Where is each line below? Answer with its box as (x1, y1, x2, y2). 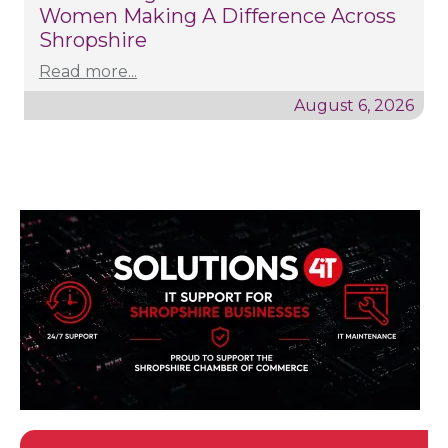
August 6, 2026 (294, 95, 414, 115)
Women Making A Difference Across (39, 3, 396, 28)
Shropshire (39, 27, 147, 52)
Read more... (39, 61, 137, 81)
